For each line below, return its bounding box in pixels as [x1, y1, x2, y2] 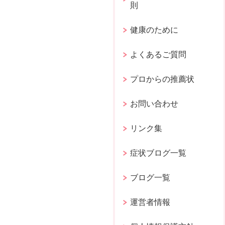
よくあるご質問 [130, 50, 187, 59]
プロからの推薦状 [130, 74, 195, 83]
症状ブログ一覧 [130, 148, 187, 157]
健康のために [130, 25, 179, 34]
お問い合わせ [130, 99, 179, 108]
